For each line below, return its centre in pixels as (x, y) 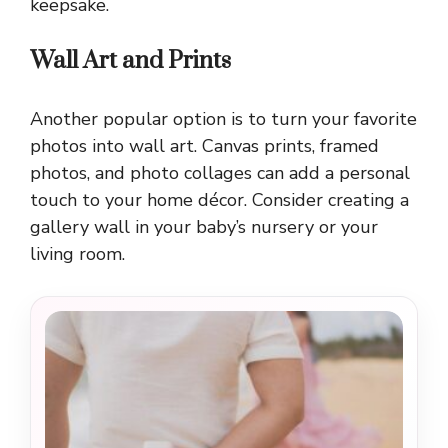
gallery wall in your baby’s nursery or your (204, 227)
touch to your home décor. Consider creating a (219, 200)
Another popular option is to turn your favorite (223, 119)
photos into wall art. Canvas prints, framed (204, 146)
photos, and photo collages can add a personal (220, 173)
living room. (77, 254)
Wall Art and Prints (130, 61)
